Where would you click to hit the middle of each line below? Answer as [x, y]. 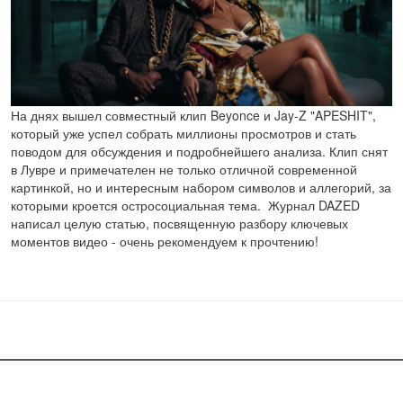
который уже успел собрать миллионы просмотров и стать [184, 134]
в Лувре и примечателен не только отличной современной [184, 170]
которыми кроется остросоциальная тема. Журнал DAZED [185, 206]
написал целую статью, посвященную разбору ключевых [179, 224]
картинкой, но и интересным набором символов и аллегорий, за [201, 188]
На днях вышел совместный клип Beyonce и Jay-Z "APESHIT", [193, 116]
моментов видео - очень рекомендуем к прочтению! [165, 242]
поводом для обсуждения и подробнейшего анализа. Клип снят [199, 152]
